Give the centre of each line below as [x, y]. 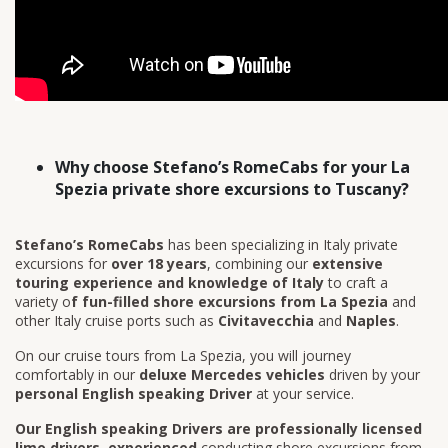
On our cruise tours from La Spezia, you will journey [183, 355]
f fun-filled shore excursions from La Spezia [229, 301]
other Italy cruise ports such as [116, 320]
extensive [347, 263]
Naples [371, 320]
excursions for [61, 263]
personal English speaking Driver [133, 393]
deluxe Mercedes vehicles [232, 374]
